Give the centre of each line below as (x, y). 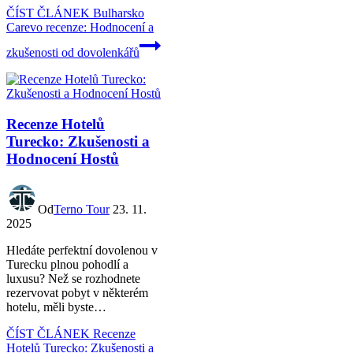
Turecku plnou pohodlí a (67, 265)
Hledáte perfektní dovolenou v (82, 251)
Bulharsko (117, 13)
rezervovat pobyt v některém (77, 293)
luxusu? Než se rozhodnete (73, 279)
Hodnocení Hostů (63, 158)
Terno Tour (82, 210)
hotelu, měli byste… (56, 307)
